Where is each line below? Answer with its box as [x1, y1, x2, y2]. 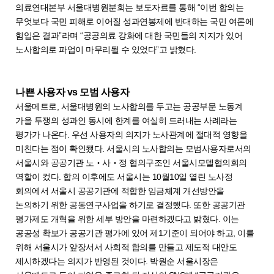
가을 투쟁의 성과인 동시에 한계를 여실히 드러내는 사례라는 [15, 115, 237, 125]
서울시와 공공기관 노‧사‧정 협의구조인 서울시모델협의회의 [15, 157, 247, 168]
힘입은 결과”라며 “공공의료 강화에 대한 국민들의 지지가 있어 [15, 30, 242, 40]
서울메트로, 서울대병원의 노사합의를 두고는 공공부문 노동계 [15, 101, 243, 111]
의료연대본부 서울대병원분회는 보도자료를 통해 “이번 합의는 [15, 2, 243, 12]
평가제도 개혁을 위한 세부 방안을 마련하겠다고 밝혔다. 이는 [15, 213, 239, 224]
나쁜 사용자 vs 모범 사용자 [15, 86, 129, 97]
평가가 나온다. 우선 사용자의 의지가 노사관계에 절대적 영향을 [15, 129, 247, 139]
